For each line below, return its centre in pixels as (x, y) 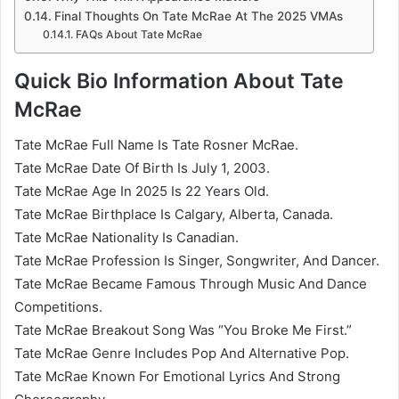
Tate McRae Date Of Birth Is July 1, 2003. (142, 168)
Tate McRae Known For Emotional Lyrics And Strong (177, 377)
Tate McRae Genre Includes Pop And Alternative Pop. (182, 354)
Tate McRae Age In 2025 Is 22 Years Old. (142, 191)
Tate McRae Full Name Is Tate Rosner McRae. (156, 145)
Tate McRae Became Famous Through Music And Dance (191, 284)
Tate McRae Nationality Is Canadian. (126, 238)
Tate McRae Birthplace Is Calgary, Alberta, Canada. (174, 215)
